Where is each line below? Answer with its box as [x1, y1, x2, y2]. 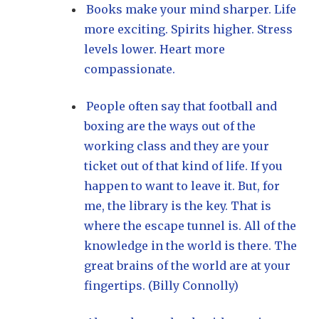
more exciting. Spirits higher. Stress [84, 22, 293, 36]
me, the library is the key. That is [84, 199, 271, 213]
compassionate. [84, 62, 175, 76]
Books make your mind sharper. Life [86, 2, 297, 16]
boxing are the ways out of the [84, 119, 256, 133]
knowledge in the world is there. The [84, 239, 297, 253]
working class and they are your [84, 139, 269, 153]
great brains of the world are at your [84, 258, 291, 273]
